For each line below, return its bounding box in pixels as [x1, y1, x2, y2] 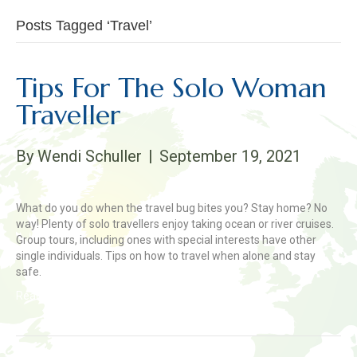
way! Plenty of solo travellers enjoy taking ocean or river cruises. [16, 218, 334, 230]
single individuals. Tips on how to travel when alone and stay [16, 249, 316, 262]
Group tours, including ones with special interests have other [16, 233, 316, 246]
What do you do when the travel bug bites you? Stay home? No [16, 202, 328, 214]
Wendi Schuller [37, 147, 142, 166]
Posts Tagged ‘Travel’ [16, 18, 152, 33]
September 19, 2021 [159, 147, 301, 166]
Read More [16, 289, 71, 302]
